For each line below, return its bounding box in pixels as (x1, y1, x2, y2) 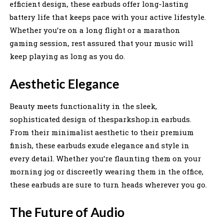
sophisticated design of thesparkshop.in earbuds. (10, 114, 191, 124)
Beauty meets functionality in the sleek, (10, 101, 157, 111)
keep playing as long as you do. (10, 51, 125, 61)
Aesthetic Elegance (10, 76, 119, 92)
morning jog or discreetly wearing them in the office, (10, 166, 203, 176)
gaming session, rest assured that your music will (10, 38, 193, 48)
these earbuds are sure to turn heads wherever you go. (10, 179, 207, 189)
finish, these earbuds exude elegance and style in (10, 140, 189, 150)
